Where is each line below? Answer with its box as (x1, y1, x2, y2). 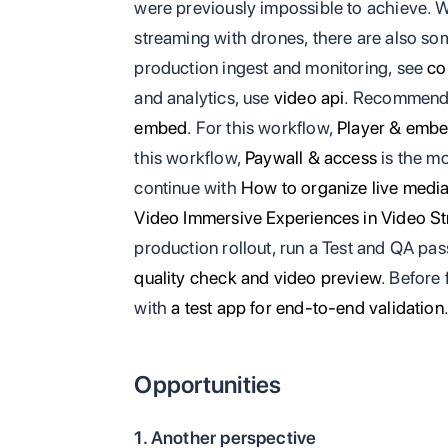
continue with (134, 177, 241, 198)
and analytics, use (134, 87, 274, 108)
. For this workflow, (187, 117, 338, 138)
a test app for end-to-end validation (171, 297, 444, 318)
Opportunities (134, 370, 282, 399)
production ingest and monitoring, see (134, 57, 428, 78)
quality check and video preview (134, 267, 381, 288)
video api (273, 87, 345, 108)
